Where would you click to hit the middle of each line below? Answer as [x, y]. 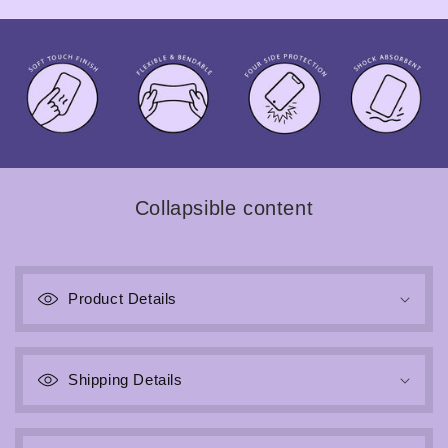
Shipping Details [125, 380]
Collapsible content [224, 208]
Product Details [122, 299]
